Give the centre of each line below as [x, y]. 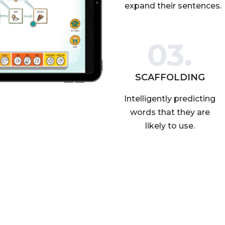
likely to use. [170, 126]
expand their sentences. [173, 6]
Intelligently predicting [170, 99]
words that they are [170, 112]
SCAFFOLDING [170, 77]
